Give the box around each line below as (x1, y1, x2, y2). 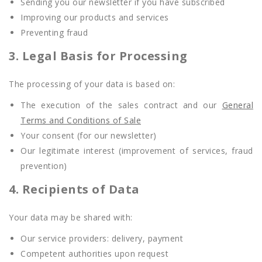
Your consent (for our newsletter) (20, 130, 157, 141)
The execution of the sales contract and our (20, 99, 222, 111)
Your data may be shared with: (9, 212, 133, 223)
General (222, 99, 253, 111)
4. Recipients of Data (9, 181, 140, 197)
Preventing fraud (20, 27, 88, 38)
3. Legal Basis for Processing (9, 48, 188, 64)
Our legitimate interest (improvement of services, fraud (20, 145, 253, 156)
